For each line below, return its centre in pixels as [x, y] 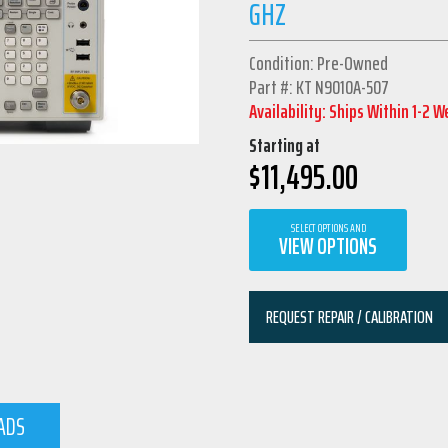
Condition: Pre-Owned [319, 62]
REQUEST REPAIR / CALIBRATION [349, 316]
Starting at [285, 144]
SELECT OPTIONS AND [328, 227]
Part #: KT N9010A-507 [319, 86]
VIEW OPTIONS [328, 246]
